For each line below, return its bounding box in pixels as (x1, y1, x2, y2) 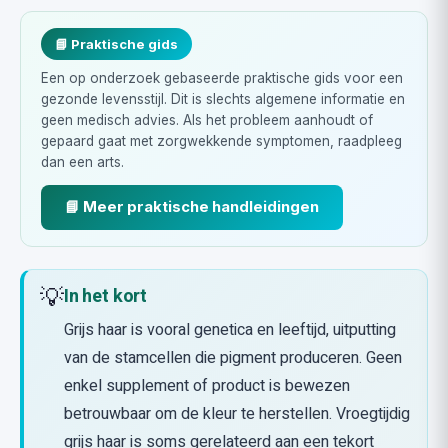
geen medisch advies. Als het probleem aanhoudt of (41, 112, 373, 128)
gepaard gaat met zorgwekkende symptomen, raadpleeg (41, 133, 402, 149)
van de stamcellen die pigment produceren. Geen (64, 346, 402, 370)
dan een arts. (41, 154, 124, 170)
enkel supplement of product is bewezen (64, 374, 350, 398)
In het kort (64, 283, 148, 310)
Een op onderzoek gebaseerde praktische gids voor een (41, 70, 403, 86)
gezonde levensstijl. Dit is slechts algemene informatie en (41, 91, 405, 107)
